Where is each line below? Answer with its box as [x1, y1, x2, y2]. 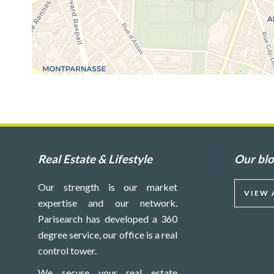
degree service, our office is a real [38, 229, 177, 240]
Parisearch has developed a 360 [38, 213, 177, 224]
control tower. [38, 245, 97, 256]
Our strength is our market [38, 181, 177, 193]
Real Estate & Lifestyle [38, 152, 152, 166]
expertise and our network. [38, 197, 177, 209]
